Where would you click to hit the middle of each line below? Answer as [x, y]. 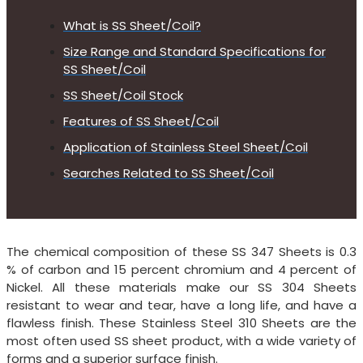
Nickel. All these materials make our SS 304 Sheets [181, 287]
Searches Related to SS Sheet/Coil [169, 173]
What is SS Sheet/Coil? [132, 25]
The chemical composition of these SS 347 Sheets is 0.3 [181, 251]
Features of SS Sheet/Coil [141, 121]
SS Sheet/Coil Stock [123, 95]
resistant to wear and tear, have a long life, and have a [181, 305]
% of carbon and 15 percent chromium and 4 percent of [181, 269]
